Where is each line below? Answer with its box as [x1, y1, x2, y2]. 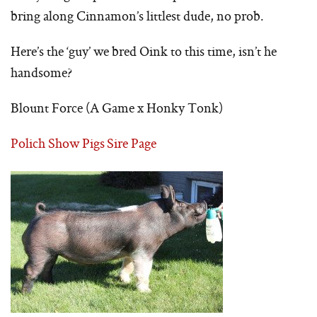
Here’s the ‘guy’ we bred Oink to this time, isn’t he [11, 42, 277, 61]
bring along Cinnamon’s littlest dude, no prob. [11, 6, 264, 25]
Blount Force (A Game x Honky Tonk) [11, 98, 223, 117]
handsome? [11, 63, 72, 82]
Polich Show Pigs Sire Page [11, 134, 156, 153]
